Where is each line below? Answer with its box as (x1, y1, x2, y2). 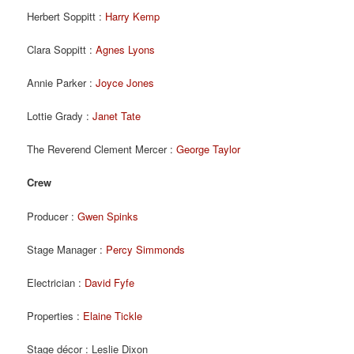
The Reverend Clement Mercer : (27, 141, 177, 157)
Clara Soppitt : (27, 41, 96, 57)
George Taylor (176, 141, 241, 157)
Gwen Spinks (77, 208, 139, 224)
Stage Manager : (27, 241, 107, 257)
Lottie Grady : (27, 108, 93, 124)
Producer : (27, 208, 78, 224)
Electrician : (27, 274, 85, 290)
